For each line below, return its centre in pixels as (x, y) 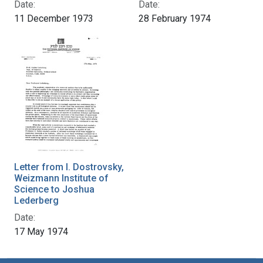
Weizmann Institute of (61, 178)
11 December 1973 (54, 18)
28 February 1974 (175, 18)
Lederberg (36, 200)
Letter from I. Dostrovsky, (69, 167)
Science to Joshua (54, 189)
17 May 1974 (41, 231)
